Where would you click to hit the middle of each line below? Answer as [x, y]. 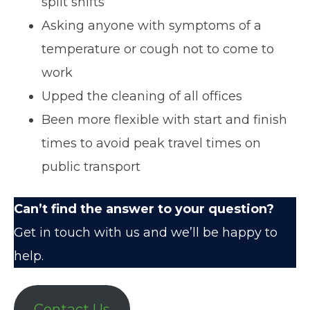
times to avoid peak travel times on [151, 144]
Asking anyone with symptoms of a [152, 26]
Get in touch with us [77, 233]
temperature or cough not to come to [158, 49]
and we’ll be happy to [209, 233]
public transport [91, 167]
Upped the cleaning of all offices [142, 97]
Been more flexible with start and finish [164, 120]
